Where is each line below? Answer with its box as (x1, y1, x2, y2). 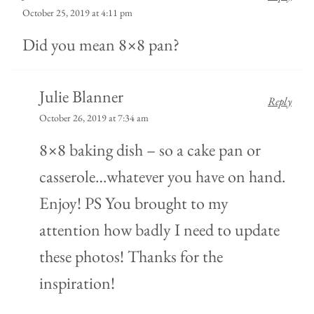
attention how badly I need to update (39, 218, 280, 240)
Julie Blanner (39, 85, 123, 107)
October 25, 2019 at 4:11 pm (22, 6, 132, 19)
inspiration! (39, 271, 115, 294)
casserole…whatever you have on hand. (39, 165, 286, 187)
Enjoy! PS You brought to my (39, 191, 228, 214)
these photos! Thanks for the (39, 245, 223, 267)
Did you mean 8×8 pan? (22, 33, 179, 55)
